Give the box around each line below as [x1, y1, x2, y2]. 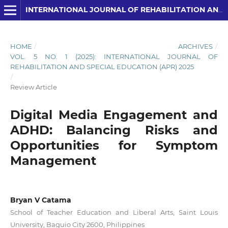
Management [10, 153, 96, 168]
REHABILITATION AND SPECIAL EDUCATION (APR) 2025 [10, 62, 194, 71]
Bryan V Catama [10, 195, 71, 205]
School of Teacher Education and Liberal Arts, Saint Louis [10, 208, 218, 216]
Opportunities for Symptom [10, 137, 218, 153]
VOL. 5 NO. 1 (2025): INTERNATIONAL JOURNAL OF [10, 52, 218, 61]
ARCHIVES [178, 42, 213, 50]
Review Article [10, 82, 57, 91]
